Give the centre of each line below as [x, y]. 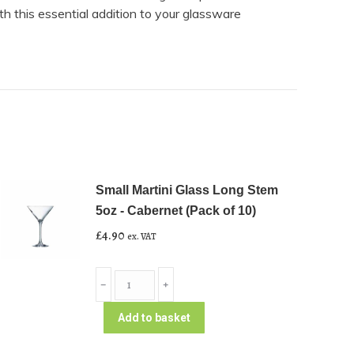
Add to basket [154, 318]
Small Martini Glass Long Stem [187, 190]
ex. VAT [142, 236]
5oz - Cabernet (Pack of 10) [176, 211]
